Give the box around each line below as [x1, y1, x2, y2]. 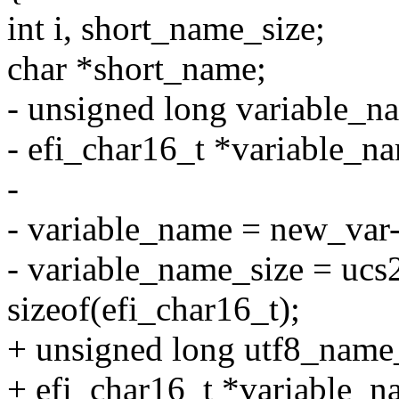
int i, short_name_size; [7, 9, 325, 48]
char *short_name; [7, 49, 266, 88]
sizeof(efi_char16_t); [7, 289, 300, 329]
